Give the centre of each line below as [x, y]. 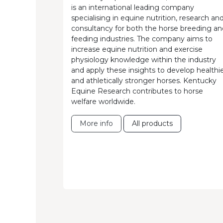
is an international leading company [133, 8]
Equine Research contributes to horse [137, 91]
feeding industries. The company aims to [142, 39]
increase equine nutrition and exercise [137, 50]
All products [152, 124]
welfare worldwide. [103, 102]
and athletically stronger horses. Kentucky [144, 81]
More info [96, 124]
